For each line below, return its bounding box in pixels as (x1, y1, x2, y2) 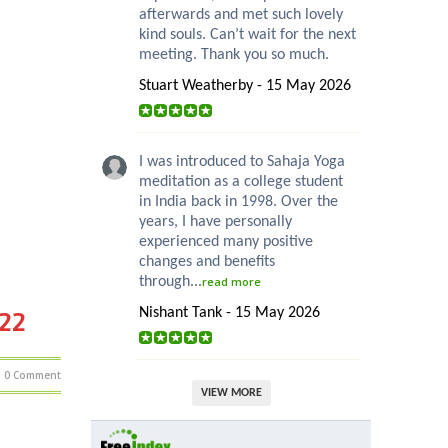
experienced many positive (139, 234, 313, 251)
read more (202, 274, 261, 290)
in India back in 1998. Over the (139, 194, 338, 211)
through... (139, 274, 202, 291)
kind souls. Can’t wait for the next (139, 27, 356, 44)
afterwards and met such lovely (139, 7, 343, 24)
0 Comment (4, 368, 61, 383)
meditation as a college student (139, 174, 343, 191)
